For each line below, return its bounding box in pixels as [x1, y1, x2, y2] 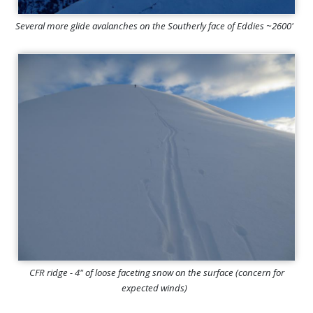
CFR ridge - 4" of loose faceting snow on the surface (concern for [29, 266, 284, 279]
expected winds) [122, 282, 191, 295]
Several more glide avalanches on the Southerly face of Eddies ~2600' [15, 20, 298, 33]
